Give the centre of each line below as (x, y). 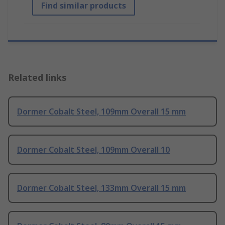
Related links (37, 78)
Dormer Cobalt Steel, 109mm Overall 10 (93, 150)
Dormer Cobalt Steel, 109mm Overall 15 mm (101, 112)
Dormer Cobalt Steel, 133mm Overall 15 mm (101, 188)
